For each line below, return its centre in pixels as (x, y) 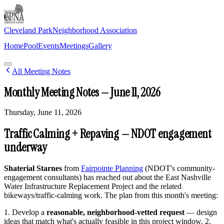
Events (49, 45)
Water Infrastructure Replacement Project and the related (93, 186)
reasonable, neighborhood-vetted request (115, 212)
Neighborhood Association (95, 30)
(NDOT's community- (179, 168)
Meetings (74, 45)
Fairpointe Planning (112, 168)
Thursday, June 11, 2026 (43, 112)
